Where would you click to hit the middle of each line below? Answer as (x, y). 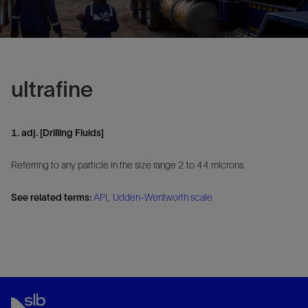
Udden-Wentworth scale (163, 197)
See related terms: (51, 197)
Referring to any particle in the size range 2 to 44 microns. (128, 165)
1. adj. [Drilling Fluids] (57, 132)
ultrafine (52, 89)
